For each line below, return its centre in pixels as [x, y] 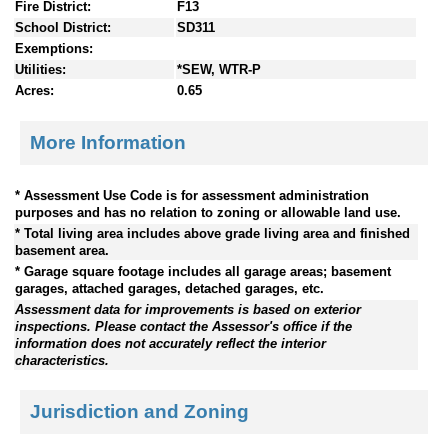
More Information [108, 142]
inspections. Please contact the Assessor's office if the [183, 326]
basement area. [62, 250]
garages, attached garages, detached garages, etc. [169, 288]
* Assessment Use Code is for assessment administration [192, 195]
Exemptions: [54, 49]
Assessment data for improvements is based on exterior [188, 309]
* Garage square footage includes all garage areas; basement [203, 271]
